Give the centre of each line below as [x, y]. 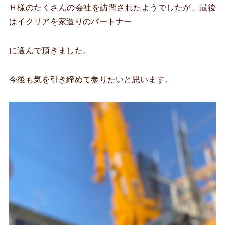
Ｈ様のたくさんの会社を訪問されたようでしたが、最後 [113, 7]
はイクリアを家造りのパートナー [71, 21]
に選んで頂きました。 [50, 50]
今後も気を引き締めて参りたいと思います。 [91, 79]
